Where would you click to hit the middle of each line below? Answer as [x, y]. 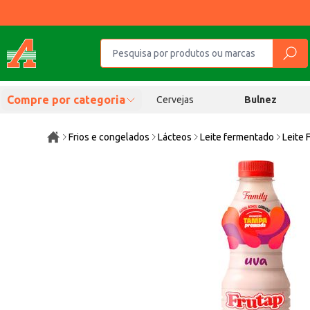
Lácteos [175, 137]
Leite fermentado [237, 137]
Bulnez [261, 100]
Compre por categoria [66, 100]
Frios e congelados [109, 137]
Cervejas [175, 100]
